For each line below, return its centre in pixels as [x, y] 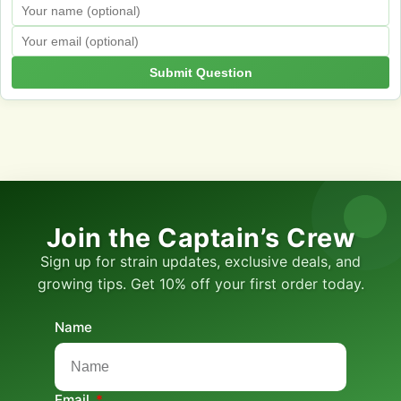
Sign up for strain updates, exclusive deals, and [200, 261]
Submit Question [200, 72]
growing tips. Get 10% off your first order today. [200, 283]
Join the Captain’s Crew [200, 237]
